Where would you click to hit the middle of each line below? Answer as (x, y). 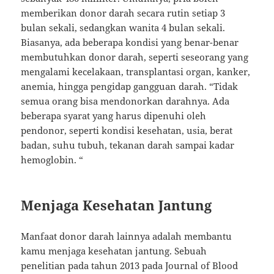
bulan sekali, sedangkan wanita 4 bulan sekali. (124, 28)
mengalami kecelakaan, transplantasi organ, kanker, (136, 72)
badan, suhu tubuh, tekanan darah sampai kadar (128, 145)
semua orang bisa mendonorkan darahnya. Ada (125, 101)
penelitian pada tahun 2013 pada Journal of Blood (130, 266)
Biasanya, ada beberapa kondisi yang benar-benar (130, 43)
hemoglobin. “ (52, 160)
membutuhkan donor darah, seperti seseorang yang (135, 57)
